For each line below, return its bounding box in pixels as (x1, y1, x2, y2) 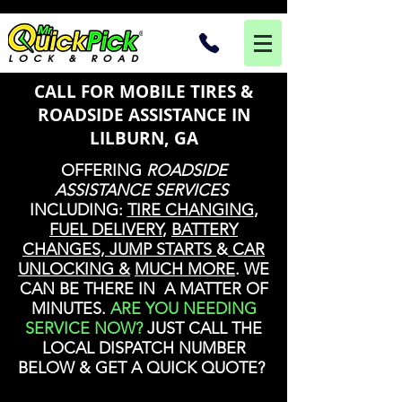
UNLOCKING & (18, 259, 130, 279)
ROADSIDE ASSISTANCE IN (37, 103, 250, 127)
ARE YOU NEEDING (109, 299, 257, 319)
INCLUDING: (29, 200, 127, 220)
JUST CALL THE (143, 319, 262, 338)
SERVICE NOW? (25, 319, 143, 338)
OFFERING (60, 161, 146, 180)
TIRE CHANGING (127, 200, 254, 220)
